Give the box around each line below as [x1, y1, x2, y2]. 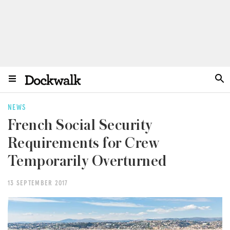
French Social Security [8, 117, 152, 133]
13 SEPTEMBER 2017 [8, 180, 68, 187]
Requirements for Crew [8, 135, 160, 151]
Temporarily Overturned [8, 153, 167, 169]
